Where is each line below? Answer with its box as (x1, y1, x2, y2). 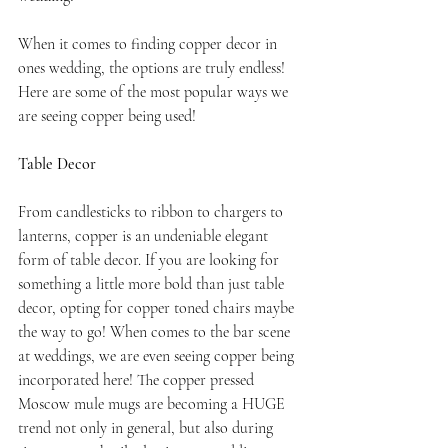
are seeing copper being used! (18, 106, 196, 127)
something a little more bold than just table (18, 274, 288, 295)
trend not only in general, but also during (18, 418, 277, 439)
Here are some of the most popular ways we (18, 82, 292, 103)
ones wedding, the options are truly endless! (18, 58, 289, 79)
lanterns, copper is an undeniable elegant (18, 226, 272, 247)
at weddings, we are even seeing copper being (18, 346, 298, 367)
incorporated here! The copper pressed (18, 370, 258, 391)
